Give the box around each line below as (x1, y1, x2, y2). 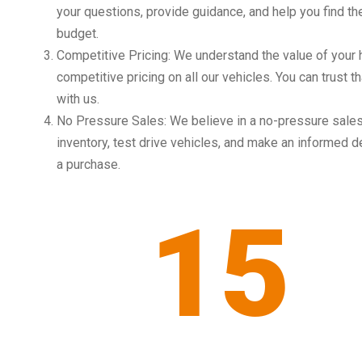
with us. (57, 91, 99, 107)
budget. (57, 26, 99, 41)
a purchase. (57, 157, 120, 172)
